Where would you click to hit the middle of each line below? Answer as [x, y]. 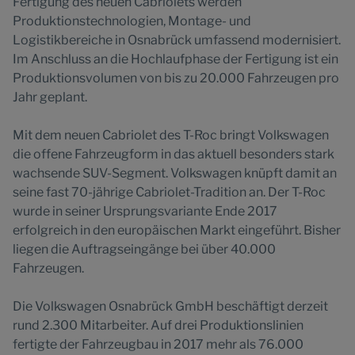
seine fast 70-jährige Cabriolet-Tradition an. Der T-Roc [169, 192]
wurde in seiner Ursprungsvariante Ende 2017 [145, 211]
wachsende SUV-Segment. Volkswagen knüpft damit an [175, 173]
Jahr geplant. [50, 97]
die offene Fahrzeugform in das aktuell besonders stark [174, 154]
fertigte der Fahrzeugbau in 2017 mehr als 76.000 [158, 344]
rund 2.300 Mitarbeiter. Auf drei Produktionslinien [158, 325]
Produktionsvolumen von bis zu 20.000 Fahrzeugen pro [176, 78]
